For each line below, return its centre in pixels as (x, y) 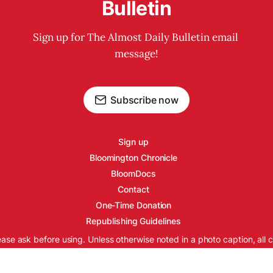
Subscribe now (144, 100)
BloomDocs (133, 173)
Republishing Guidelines (133, 221)
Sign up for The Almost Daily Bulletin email (136, 37)
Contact (133, 189)
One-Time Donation (133, 205)
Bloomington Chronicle (133, 158)
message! (136, 54)
